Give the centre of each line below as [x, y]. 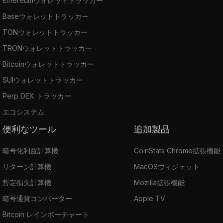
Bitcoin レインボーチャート [46, 214]
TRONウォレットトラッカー [47, 48]
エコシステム [23, 111]
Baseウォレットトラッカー [46, 16]
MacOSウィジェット [167, 166]
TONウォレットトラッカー [45, 32]
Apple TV [150, 198]
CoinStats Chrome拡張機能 [177, 150]
